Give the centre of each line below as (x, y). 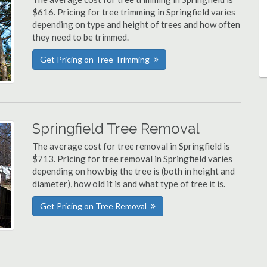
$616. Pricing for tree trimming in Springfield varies (134, 12)
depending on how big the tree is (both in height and (133, 171)
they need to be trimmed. (80, 37)
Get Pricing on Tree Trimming (95, 59)
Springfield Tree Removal (116, 128)
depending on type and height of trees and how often (136, 24)
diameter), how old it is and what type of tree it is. (129, 184)
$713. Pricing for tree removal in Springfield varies (132, 159)
